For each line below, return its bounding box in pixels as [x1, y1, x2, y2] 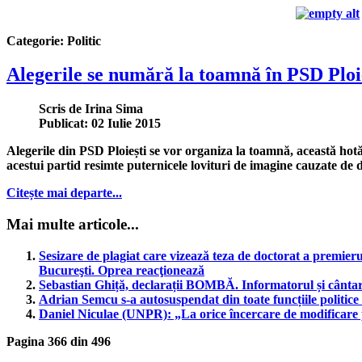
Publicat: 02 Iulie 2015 [39, 116, 161, 131]
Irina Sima [85, 102, 143, 116]
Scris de [39, 102, 85, 116]
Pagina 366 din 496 [6, 334, 111, 348]
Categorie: [6, 33, 67, 48]
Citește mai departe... [6, 186, 122, 200]
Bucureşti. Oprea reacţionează [39, 263, 204, 277]
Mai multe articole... [6, 216, 139, 234]
